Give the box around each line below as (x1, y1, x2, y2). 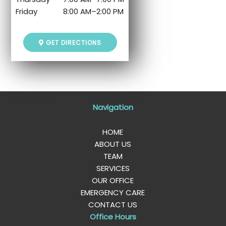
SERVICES (96, 162, 130, 174)
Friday (16, 6, 38, 17)
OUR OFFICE (92, 175, 134, 186)
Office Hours (89, 211, 136, 222)
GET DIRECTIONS (43, 38, 101, 47)
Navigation (92, 101, 133, 112)
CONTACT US (88, 199, 138, 210)
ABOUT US (94, 138, 132, 149)
